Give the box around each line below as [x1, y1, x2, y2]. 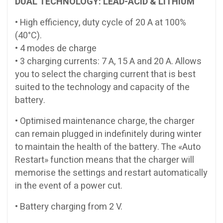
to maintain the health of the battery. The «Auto [15, 140, 201, 154]
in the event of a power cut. [15, 179, 122, 193]
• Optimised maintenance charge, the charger [15, 114, 195, 128]
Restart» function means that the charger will [15, 153, 194, 167]
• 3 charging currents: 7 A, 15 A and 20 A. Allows [15, 54, 202, 68]
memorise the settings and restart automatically [15, 166, 208, 180]
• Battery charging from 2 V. [15, 200, 122, 214]
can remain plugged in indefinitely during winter [15, 127, 202, 141]
